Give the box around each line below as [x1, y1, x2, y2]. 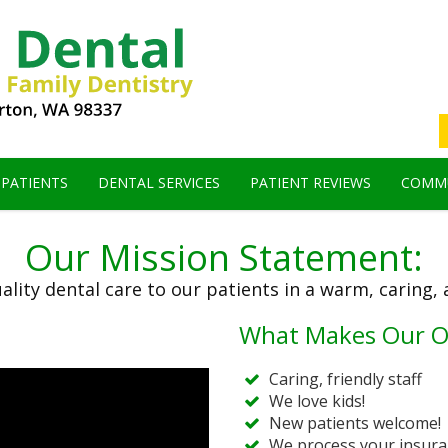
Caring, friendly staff [269, 368, 422, 391]
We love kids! [269, 390, 365, 413]
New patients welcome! [269, 412, 441, 435]
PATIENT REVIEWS [250, 173, 371, 193]
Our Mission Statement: [25, 233, 423, 283]
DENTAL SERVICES [98, 173, 220, 193]
